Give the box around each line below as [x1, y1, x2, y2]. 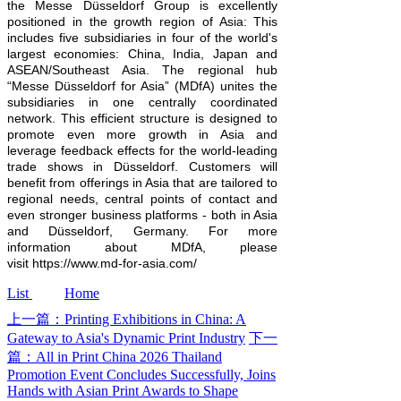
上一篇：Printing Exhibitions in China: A [7, 311, 246, 328]
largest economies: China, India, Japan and [7, 47, 278, 62]
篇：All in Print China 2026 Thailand [7, 349, 222, 365]
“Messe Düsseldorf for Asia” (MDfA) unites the [7, 79, 278, 94]
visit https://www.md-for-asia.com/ [7, 256, 197, 271]
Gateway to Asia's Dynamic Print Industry [7, 330, 245, 346]
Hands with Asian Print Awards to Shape [7, 383, 238, 399]
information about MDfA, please [7, 240, 278, 255]
